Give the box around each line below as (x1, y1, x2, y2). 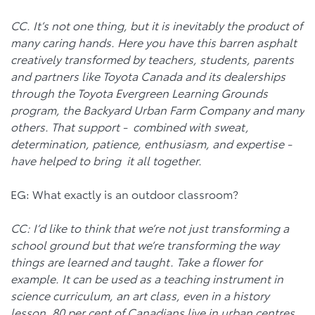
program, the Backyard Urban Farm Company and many (11, 101, 304, 117)
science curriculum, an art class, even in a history (11, 286, 269, 303)
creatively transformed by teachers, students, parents (11, 50, 294, 67)
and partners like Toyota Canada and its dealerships (11, 67, 285, 84)
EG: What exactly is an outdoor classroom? (11, 185, 244, 202)
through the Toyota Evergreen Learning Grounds (11, 84, 268, 101)
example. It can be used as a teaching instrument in (11, 269, 283, 286)
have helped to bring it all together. (11, 151, 202, 168)
